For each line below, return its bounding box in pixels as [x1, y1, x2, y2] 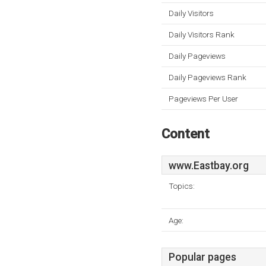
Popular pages [169, 251, 236, 263]
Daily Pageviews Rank [169, 72, 246, 82]
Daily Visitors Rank [169, 30, 235, 39]
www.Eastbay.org [169, 160, 249, 172]
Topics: [169, 181, 195, 191]
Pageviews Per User [169, 94, 238, 103]
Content [161, 126, 210, 141]
